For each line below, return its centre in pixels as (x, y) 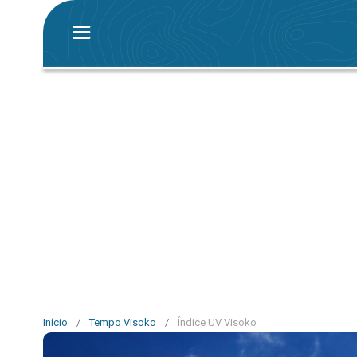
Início (55, 322)
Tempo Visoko (123, 322)
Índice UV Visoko (217, 322)
